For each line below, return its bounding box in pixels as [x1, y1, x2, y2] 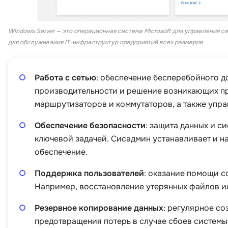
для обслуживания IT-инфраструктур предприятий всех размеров [8, 38, 203, 46]
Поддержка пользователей [35, 167, 144, 179]
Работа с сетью [35, 72, 96, 83]
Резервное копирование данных [35, 202, 163, 213]
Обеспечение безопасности [35, 120, 146, 131]
